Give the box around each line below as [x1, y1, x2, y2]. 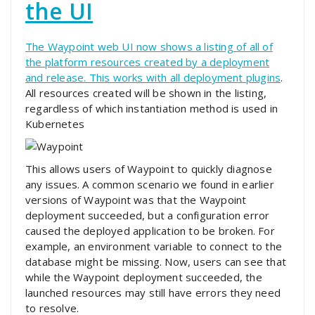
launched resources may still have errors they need [25, 285, 281, 300]
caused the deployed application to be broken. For [25, 224, 275, 238]
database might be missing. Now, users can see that [25, 255, 287, 269]
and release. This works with [25, 70, 170, 85]
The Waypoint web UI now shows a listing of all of [25, 39, 273, 54]
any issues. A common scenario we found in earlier [25, 177, 274, 192]
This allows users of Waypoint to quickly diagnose [25, 162, 272, 176]
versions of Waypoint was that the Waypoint [25, 193, 247, 207]
